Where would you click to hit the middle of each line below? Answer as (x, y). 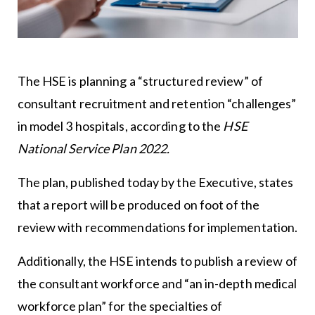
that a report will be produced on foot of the (139, 205)
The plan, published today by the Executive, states (155, 182)
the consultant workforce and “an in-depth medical (157, 284)
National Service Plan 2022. (94, 149)
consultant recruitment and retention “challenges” (157, 104)
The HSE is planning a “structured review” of (140, 81)
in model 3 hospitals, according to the (120, 126)
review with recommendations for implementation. (157, 227)
